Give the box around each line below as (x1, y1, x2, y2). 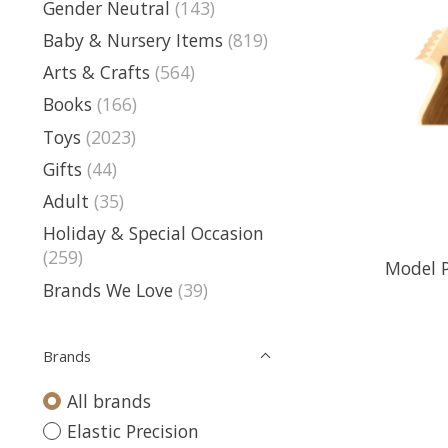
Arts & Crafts (43, 60, 150, 84)
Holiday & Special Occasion (43, 221, 264, 246)
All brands (66, 388, 151, 413)
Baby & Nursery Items (43, 27, 223, 52)
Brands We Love (43, 277, 173, 302)
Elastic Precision (66, 419, 199, 443)
